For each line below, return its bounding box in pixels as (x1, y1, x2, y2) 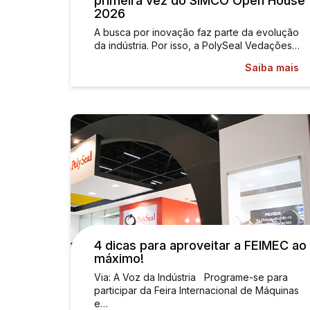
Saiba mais (244, 62, 299, 73)
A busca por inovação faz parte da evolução (94, 26, 299, 38)
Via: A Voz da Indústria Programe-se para (94, 271, 288, 283)
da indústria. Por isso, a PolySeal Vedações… (94, 39, 300, 51)
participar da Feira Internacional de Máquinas (94, 284, 299, 296)
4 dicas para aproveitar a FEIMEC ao (94, 238, 307, 253)
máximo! (94, 251, 144, 266)
